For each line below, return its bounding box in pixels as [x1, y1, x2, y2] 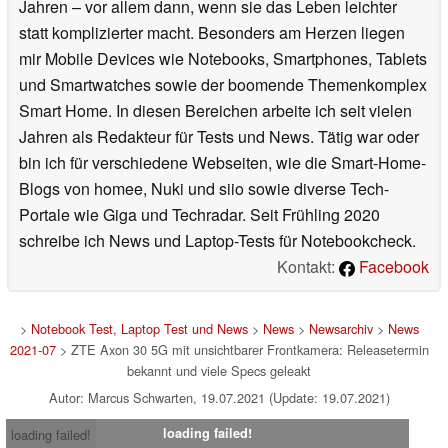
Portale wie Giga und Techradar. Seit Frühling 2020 [19, 203, 380, 227]
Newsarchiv [308, 319, 373, 339]
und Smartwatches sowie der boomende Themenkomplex [19, 73, 427, 97]
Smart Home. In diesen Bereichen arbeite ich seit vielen [19, 99, 412, 123]
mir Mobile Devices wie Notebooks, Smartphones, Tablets [19, 47, 427, 71]
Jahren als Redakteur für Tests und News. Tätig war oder [19, 125, 419, 149]
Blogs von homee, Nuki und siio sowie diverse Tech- [19, 177, 389, 201]
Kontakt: [277, 255, 339, 279]
